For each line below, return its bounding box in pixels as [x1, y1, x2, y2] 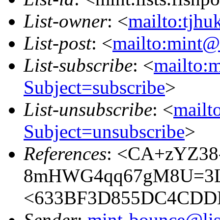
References [24, 142, 107, 164]
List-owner [24, 10, 107, 31]
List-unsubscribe [24, 98, 152, 120]
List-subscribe [24, 54, 133, 76]
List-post [24, 32, 91, 54]
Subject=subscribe [24, 76, 165, 98]
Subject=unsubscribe [24, 120, 185, 142]
